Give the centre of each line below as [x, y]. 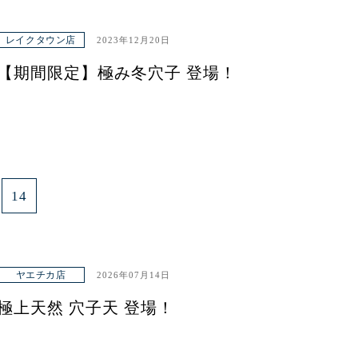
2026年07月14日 [133, 275]
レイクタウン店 [41, 40]
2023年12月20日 [133, 40]
